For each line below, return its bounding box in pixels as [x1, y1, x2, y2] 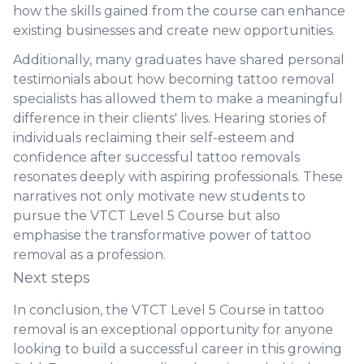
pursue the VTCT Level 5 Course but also [13, 208, 280, 223]
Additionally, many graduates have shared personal [13, 52, 344, 67]
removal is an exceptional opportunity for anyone [13, 322, 333, 337]
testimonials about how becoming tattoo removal [13, 71, 335, 87]
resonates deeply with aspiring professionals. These [13, 169, 343, 184]
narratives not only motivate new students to [13, 188, 305, 204]
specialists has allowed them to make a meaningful [13, 91, 343, 106]
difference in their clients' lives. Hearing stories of [13, 110, 327, 126]
